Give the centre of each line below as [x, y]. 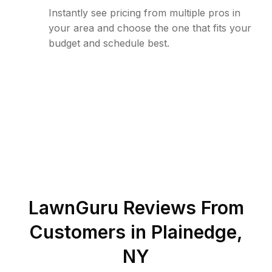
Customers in [90, 232]
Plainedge [194, 232]
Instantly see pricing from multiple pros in [144, 13]
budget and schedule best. [109, 43]
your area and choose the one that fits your [150, 28]
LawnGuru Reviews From [136, 208]
